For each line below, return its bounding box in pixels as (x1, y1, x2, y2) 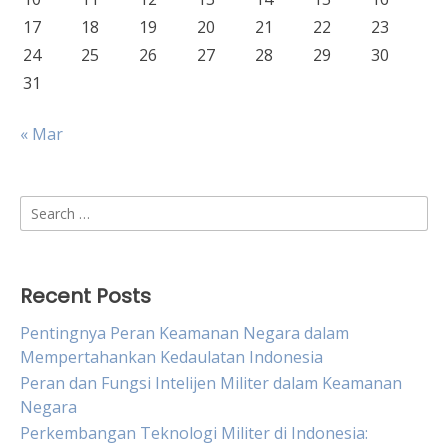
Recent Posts (20, 282, 151, 310)
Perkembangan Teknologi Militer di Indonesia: (20, 422, 368, 444)
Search (19, 196, 70, 218)
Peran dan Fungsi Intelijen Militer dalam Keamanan (20, 372, 402, 394)
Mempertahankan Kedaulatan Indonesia (20, 346, 323, 368)
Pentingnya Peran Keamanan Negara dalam (20, 322, 349, 344)
